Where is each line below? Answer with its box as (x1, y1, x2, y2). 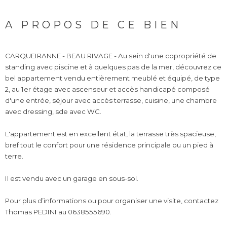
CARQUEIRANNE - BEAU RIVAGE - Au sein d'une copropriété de (5, 52, 216, 60)
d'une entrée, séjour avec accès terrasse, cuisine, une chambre (5, 96, 217, 105)
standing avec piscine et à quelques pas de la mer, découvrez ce (5, 63, 221, 71)
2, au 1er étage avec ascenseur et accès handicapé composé (5, 85, 210, 94)
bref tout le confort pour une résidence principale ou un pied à (5, 141, 213, 149)
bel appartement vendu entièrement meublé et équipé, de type (5, 74, 220, 83)
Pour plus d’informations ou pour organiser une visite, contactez (5, 197, 218, 205)
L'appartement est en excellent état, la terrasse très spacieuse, (5, 130, 216, 138)
